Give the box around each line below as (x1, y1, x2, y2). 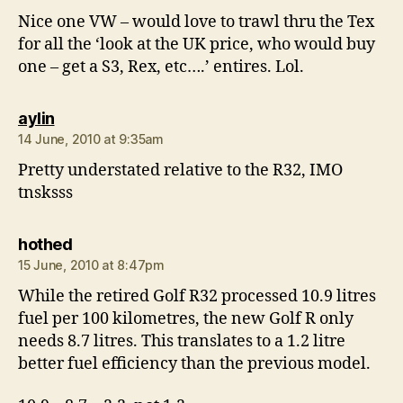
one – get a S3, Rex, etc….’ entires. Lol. (18, 56, 304, 77)
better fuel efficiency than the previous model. (18, 353, 371, 374)
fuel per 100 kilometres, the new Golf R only (18, 308, 354, 329)
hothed (18, 234, 72, 254)
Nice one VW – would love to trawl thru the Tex (18, 11, 374, 32)
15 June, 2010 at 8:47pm (18, 256, 165, 273)
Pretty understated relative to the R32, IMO (18, 159, 343, 181)
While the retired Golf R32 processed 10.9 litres (18, 285, 376, 307)
